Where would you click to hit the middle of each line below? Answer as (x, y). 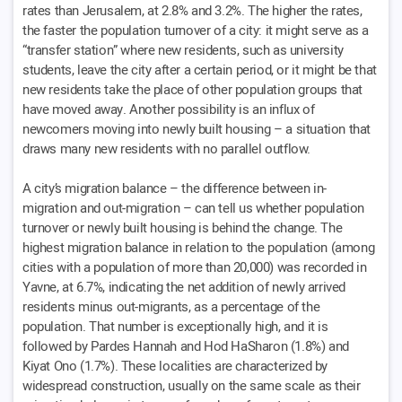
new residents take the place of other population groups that (193, 89)
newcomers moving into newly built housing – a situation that (197, 129)
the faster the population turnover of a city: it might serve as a (196, 30)
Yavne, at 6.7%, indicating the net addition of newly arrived (184, 287)
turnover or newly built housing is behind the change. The (183, 227)
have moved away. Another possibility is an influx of (169, 109)
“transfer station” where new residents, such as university (183, 50)
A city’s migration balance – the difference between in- (175, 188)
